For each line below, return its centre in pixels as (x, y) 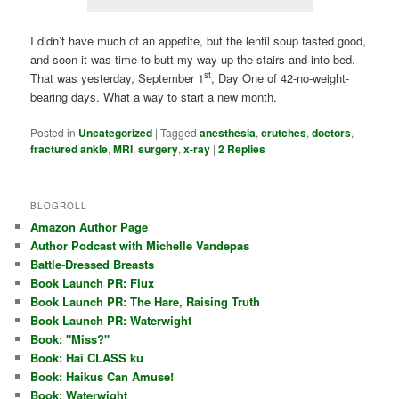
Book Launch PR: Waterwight (111, 321)
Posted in (53, 133)
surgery (159, 149)
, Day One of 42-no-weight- (281, 78)
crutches (284, 133)
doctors (332, 133)
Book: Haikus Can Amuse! (102, 377)
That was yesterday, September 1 (118, 78)
